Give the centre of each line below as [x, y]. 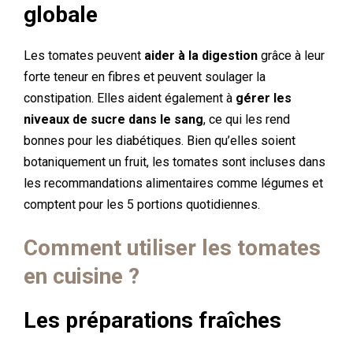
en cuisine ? [82, 276]
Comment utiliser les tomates [172, 248]
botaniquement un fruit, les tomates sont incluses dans [175, 162]
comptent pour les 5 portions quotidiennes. [142, 204]
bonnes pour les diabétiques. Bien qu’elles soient [160, 141]
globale [61, 15]
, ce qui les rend [247, 119]
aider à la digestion [201, 56]
